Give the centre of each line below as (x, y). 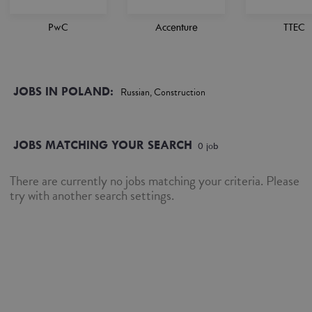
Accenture (176, 27)
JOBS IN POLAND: (63, 91)
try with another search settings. (92, 195)
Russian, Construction (163, 92)
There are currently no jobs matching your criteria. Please (155, 180)
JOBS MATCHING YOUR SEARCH (103, 145)
